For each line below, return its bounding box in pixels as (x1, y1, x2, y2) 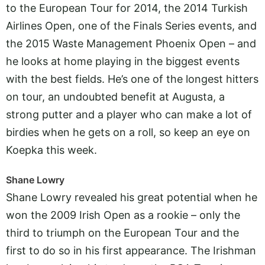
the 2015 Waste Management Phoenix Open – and (6, 37, 256, 50)
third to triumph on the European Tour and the (6, 226, 239, 239)
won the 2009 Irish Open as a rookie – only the (6, 208, 240, 221)
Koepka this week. (6, 144, 100, 157)
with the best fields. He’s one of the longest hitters (6, 73, 258, 86)
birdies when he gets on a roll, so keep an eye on (6, 126, 250, 139)
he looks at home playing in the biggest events (6, 55, 240, 68)
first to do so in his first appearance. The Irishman (6, 244, 256, 257)
